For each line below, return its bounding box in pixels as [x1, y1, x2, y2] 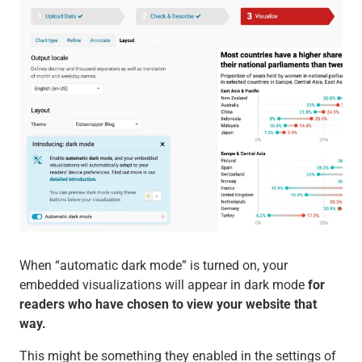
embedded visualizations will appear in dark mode [19, 276, 308, 293]
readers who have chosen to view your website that [19, 296, 317, 312]
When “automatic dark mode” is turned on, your [19, 257, 288, 273]
